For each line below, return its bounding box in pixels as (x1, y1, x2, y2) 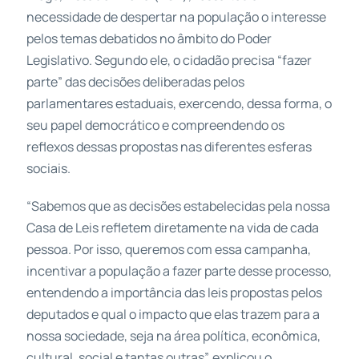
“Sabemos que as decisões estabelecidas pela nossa (26, 196, 330, 215)
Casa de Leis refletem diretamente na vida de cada (26, 218, 319, 236)
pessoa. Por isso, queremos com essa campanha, (26, 240, 311, 258)
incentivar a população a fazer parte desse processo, (26, 261, 332, 280)
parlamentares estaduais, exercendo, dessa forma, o (26, 94, 332, 112)
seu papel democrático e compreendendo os (26, 115, 284, 134)
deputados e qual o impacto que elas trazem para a (26, 305, 320, 323)
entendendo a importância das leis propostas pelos (26, 283, 322, 301)
